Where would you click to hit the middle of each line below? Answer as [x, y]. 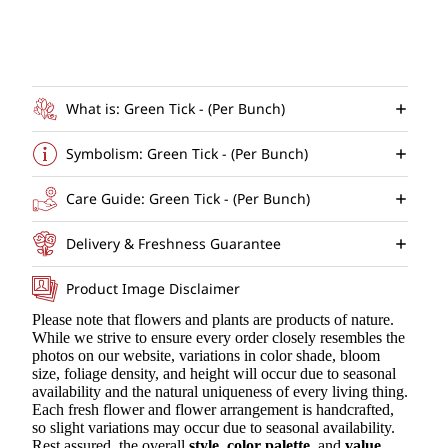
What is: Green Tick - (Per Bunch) [175, 109]
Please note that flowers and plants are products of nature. [213, 319]
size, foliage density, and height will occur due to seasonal [214, 373]
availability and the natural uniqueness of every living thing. [220, 391]
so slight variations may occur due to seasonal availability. [213, 427]
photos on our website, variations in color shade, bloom [206, 355]
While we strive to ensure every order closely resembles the [218, 337]
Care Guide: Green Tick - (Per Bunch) [188, 199]
